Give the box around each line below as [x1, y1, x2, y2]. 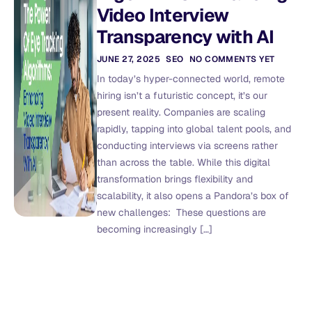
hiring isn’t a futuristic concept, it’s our [96, 89, 267, 102]
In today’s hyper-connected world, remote [96, 72, 285, 86]
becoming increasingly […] [96, 223, 212, 236]
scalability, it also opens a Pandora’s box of [96, 189, 289, 203]
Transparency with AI [96, 25, 278, 49]
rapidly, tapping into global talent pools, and [96, 123, 291, 136]
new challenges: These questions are [96, 206, 266, 219]
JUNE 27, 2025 [96, 54, 161, 65]
